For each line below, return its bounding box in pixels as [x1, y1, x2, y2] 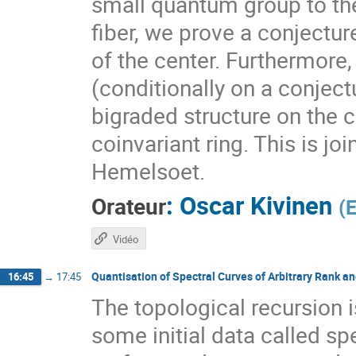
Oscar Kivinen [180, 188, 332, 222]
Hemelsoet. [91, 156, 205, 187]
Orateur [91, 191, 166, 221]
